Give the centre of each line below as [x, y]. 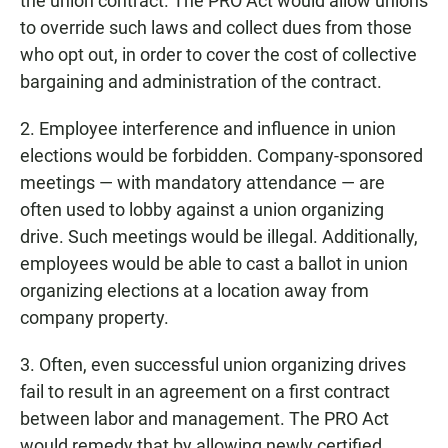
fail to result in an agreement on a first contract [205, 392]
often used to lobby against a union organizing [202, 210]
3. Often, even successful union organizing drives [213, 365]
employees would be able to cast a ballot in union [214, 264]
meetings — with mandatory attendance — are [202, 183]
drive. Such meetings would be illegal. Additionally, [219, 237]
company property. [94, 318]
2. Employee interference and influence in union [208, 129]
